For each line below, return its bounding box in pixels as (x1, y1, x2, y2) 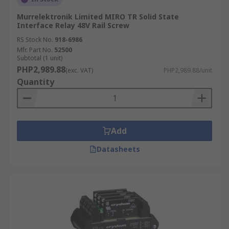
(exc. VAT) (65, 66, 93, 75)
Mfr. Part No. (17, 45, 53, 54)
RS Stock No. (17, 35, 53, 44)
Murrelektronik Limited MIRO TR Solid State (17, 12, 179, 21)
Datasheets (96, 144, 140, 154)
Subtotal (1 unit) (17, 54, 62, 62)
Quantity (17, 76, 54, 87)
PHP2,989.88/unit (164, 66, 212, 75)
